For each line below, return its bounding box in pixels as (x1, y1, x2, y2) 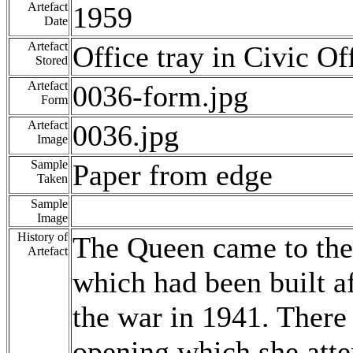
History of (17, 230, 68, 244)
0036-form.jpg (72, 80, 248, 113)
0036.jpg (72, 119, 179, 153)
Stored (35, 54, 68, 68)
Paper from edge (72, 158, 273, 192)
